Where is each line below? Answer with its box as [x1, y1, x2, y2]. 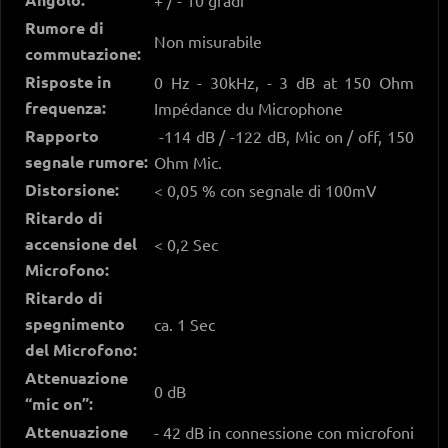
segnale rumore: [25, 150, 148, 172]
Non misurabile [154, 30, 262, 51]
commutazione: [25, 42, 141, 64]
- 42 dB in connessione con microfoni [154, 421, 414, 442]
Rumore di [25, 16, 104, 38]
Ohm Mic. [154, 151, 222, 172]
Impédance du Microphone [154, 97, 343, 118]
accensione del [25, 232, 137, 254]
